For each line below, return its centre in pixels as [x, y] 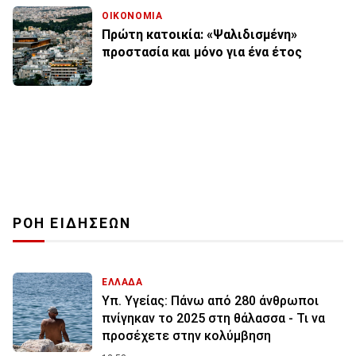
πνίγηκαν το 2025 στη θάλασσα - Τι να [213, 318]
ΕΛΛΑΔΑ [122, 282]
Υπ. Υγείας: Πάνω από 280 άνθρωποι [210, 300]
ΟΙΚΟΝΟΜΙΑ [132, 15]
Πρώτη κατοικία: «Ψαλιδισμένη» [199, 34]
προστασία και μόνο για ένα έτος [202, 52]
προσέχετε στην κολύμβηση [186, 335]
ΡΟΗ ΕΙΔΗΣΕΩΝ [72, 223]
